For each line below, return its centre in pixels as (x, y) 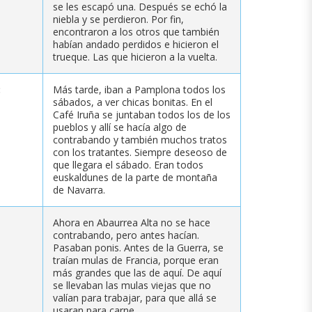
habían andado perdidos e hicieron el (136, 44)
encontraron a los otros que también (136, 31)
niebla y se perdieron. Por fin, (118, 19)
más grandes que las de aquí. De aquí (137, 272)
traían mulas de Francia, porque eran (136, 260)
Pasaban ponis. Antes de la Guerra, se (138, 247)
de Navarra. (79, 189)
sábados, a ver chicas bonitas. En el (133, 102)
